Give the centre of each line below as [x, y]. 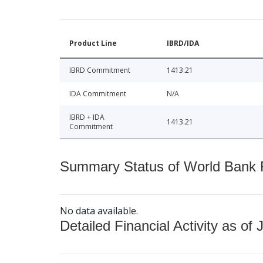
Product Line [93, 43]
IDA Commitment [98, 94]
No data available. [99, 211]
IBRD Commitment [100, 70]
